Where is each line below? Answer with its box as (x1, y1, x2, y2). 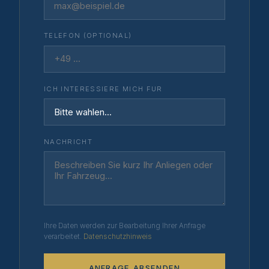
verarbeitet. (44, 232, 83, 241)
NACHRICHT (44, 137, 93, 146)
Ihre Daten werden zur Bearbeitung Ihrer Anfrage (44, 222, 205, 231)
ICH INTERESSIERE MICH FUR (44, 84, 163, 93)
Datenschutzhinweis (83, 232, 152, 241)
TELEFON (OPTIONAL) (44, 31, 132, 40)
